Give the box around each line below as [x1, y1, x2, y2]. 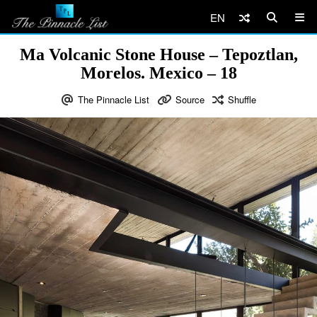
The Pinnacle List [77, 93, 149, 106]
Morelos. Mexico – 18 [80, 64, 237, 82]
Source [175, 93, 204, 106]
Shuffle [227, 93, 256, 106]
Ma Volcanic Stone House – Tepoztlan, [19, 45, 298, 64]
